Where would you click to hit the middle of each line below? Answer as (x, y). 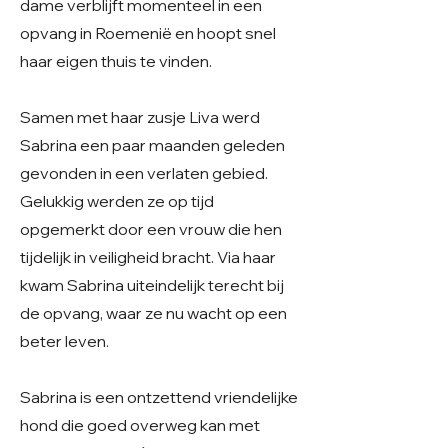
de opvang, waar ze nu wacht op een (153, 313)
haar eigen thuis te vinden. (116, 61)
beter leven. (64, 341)
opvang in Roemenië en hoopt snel (148, 33)
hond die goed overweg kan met (140, 425)
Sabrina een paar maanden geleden (152, 145)
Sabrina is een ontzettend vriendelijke (159, 397)
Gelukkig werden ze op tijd (117, 201)
